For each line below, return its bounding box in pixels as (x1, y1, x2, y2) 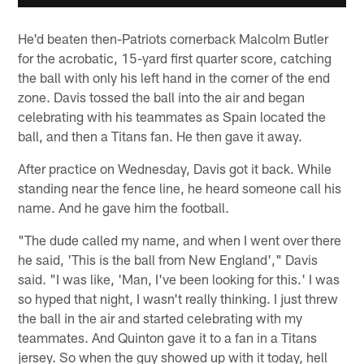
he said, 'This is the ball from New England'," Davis (18, 251, 318, 268)
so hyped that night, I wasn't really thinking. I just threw (18, 290, 339, 307)
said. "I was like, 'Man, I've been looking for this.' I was (18, 271, 340, 288)
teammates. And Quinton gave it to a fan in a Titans (18, 329, 318, 346)
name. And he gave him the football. (18, 199, 230, 216)
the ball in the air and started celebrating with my (18, 310, 303, 327)
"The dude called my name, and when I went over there (18, 232, 342, 249)
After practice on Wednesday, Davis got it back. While (18, 160, 332, 177)
